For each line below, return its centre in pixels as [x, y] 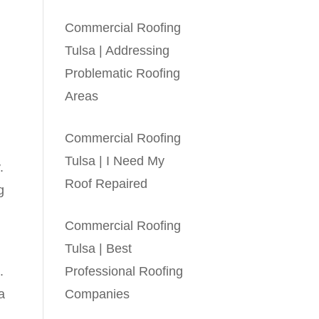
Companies [98, 294]
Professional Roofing [124, 271]
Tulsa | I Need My [115, 161]
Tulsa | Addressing [117, 50]
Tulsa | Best [99, 248]
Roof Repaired [106, 183]
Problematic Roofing [123, 73]
